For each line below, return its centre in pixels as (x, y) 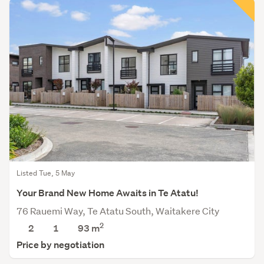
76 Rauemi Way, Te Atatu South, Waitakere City (118, 210)
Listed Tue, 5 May (46, 173)
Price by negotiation (60, 245)
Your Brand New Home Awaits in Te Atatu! (108, 193)
